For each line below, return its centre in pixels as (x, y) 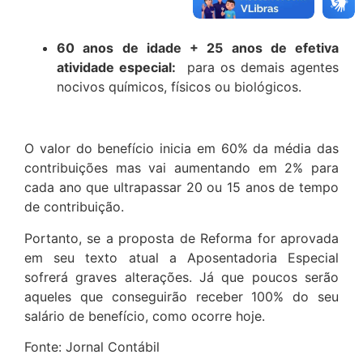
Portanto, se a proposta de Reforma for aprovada (181, 238)
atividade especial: (116, 67)
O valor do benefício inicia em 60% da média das (181, 149)
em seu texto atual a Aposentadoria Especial (181, 257)
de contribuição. (74, 207)
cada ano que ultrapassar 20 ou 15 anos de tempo (181, 188)
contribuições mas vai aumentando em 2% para (181, 168)
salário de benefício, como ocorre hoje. (145, 316)
